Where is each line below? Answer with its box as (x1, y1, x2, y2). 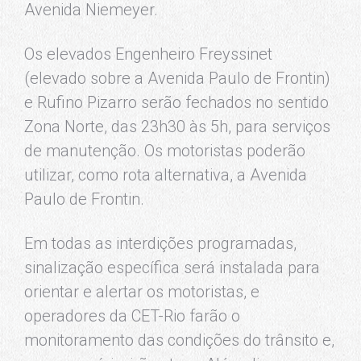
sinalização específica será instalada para (24, 258, 320, 278)
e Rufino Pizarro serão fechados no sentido (24, 93, 329, 113)
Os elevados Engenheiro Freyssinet (24, 44, 272, 64)
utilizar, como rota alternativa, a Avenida (24, 165, 307, 185)
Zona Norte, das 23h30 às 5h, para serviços (24, 117, 330, 137)
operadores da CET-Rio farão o (24, 306, 240, 326)
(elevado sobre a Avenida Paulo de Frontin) (24, 68, 330, 89)
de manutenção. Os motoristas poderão (24, 141, 305, 161)
